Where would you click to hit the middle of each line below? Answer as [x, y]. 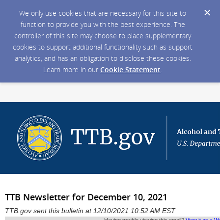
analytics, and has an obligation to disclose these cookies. [103, 58]
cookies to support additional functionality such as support [103, 47]
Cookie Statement [130, 69]
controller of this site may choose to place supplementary [103, 36]
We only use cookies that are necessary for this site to [103, 13]
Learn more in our [72, 69]
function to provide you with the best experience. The [103, 24]
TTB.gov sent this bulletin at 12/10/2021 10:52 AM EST [90, 211]
